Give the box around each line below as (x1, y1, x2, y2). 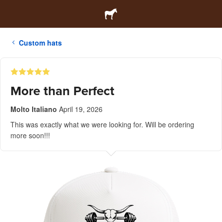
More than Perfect (10, 83, 114, 99)
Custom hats (19, 38, 62, 48)
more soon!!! (10, 130, 50, 140)
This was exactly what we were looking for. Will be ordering (10, 119, 194, 129)
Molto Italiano (10, 104, 57, 114)
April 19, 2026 (59, 104, 103, 114)
